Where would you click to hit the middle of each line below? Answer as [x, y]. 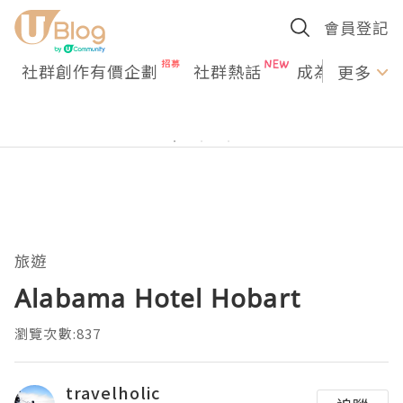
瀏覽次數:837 [58, 333]
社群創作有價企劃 [90, 71]
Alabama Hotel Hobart [157, 298]
